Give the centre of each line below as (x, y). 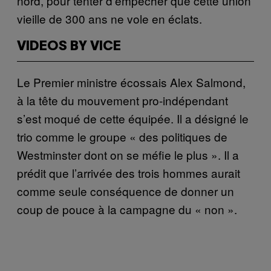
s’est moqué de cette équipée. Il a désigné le (133, 118)
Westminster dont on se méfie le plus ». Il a (128, 154)
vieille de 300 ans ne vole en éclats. (109, 18)
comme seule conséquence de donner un (126, 191)
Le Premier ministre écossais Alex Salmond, (131, 82)
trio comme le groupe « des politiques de (122, 136)
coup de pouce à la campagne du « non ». (127, 209)
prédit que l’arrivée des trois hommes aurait (129, 172)
